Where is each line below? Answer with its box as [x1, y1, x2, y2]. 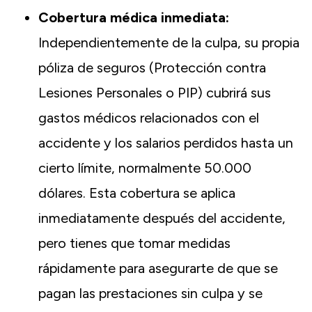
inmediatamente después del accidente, [38, 210, 286, 227]
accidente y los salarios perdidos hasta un [38, 134, 293, 152]
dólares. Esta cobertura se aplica [38, 185, 235, 202]
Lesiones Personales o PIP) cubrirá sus [38, 84, 271, 102]
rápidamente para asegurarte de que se [38, 260, 278, 277]
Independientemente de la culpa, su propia [38, 34, 299, 52]
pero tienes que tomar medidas [38, 235, 231, 252]
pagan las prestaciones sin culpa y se [38, 285, 263, 302]
